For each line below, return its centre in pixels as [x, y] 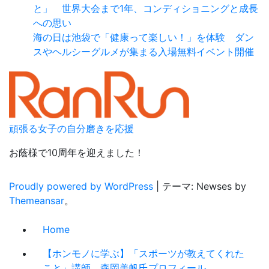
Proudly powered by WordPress [83, 186]
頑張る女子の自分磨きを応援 [71, 129]
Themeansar [37, 201]
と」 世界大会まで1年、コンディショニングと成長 [146, 9]
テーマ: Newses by [204, 186]
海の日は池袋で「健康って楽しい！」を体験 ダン [144, 38]
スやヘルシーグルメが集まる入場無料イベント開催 [144, 52]
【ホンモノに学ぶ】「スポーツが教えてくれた [144, 254]
